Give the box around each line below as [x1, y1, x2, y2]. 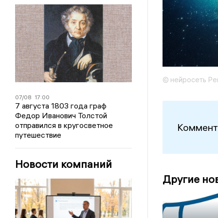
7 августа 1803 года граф [15, 101, 107, 110]
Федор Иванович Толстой [15, 110, 108, 120]
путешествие [15, 130, 62, 140]
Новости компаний [15, 157, 112, 171]
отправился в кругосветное [15, 120, 113, 130]
